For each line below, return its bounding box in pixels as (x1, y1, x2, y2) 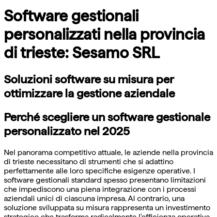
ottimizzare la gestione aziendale (4, 86, 175, 101)
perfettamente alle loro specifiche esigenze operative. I (4, 166, 195, 176)
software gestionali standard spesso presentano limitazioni (4, 175, 206, 185)
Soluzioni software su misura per (4, 72, 173, 87)
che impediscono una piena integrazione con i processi (4, 185, 196, 194)
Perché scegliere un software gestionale (4, 110, 210, 124)
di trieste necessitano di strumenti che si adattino (4, 157, 173, 167)
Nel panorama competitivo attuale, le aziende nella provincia (4, 148, 213, 157)
